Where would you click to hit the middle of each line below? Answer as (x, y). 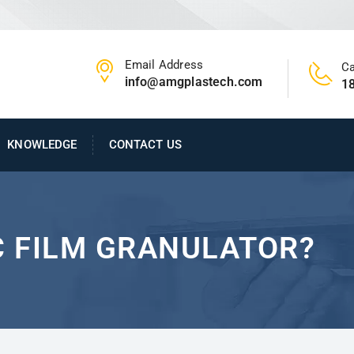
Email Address (164, 64)
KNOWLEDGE (42, 144)
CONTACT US (145, 144)
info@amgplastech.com (194, 81)
